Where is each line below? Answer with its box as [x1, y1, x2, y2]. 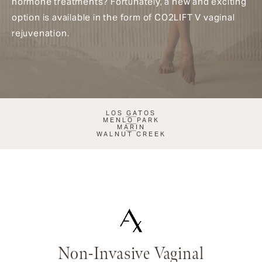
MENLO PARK [102, 115, 160, 124]
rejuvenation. [12, 27, 70, 39]
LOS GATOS [106, 108, 156, 117]
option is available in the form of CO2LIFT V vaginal [12, 11, 235, 23]
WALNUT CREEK [96, 129, 166, 138]
